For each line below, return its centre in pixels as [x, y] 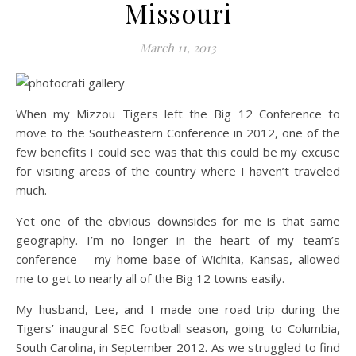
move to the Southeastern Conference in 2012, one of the [178, 133]
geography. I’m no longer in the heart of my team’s [178, 240]
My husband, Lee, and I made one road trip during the [178, 309]
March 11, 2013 [178, 48]
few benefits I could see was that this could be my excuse [178, 152]
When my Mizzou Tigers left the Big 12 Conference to [178, 114]
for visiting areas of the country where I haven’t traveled [178, 171]
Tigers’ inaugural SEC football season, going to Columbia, [178, 328]
